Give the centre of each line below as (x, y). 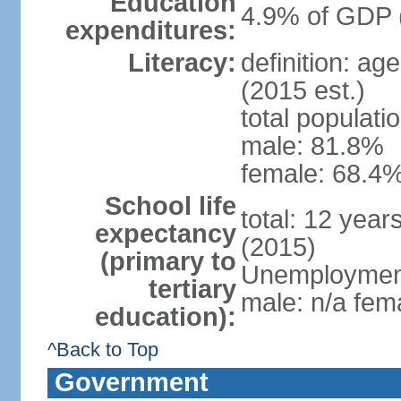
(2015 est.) (303, 90)
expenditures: (150, 30)
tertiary (192, 289)
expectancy (165, 234)
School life (170, 206)
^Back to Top (102, 350)
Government (131, 382)
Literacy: (182, 63)
